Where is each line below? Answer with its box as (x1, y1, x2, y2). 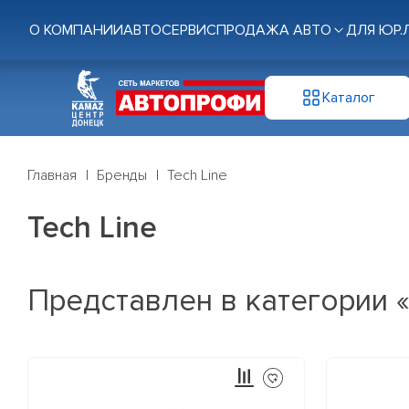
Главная (27, 166, 77, 185)
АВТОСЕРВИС (123, 21, 216, 39)
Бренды (97, 166, 147, 185)
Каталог (321, 88, 375, 107)
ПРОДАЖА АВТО (216, 21, 331, 39)
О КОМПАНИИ (29, 21, 123, 39)
